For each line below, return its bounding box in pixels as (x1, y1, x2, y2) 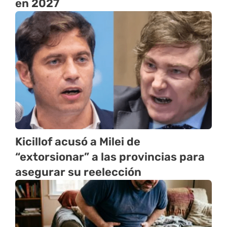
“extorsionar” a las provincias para (15, 149, 205, 164)
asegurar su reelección (15, 165, 141, 179)
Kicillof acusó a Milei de (15, 134, 140, 148)
